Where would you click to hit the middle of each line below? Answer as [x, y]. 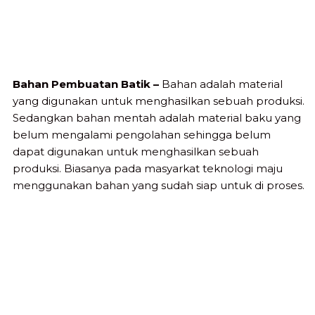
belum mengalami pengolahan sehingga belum [142, 135]
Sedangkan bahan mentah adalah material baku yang [157, 118]
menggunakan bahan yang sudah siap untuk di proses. [159, 186]
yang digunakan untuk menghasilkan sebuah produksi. [159, 101]
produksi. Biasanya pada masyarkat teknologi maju [148, 169]
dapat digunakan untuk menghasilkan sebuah [136, 152]
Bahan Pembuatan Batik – [86, 84]
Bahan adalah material [221, 84]
